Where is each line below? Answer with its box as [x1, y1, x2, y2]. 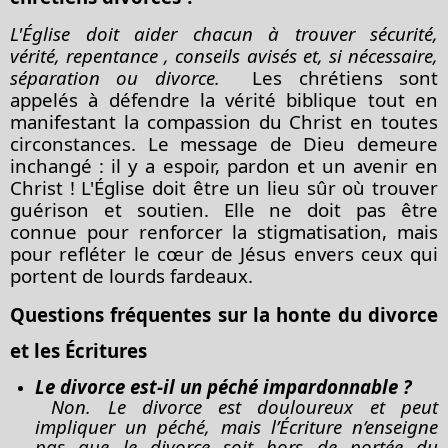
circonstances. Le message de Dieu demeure [10, 130, 438, 156]
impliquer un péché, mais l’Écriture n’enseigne [35, 413, 438, 439]
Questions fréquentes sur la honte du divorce [10, 301, 438, 327]
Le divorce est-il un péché [35, 373, 263, 399]
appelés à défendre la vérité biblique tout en [10, 86, 438, 112]
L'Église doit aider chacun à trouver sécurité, [10, 20, 438, 46]
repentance [66, 42, 159, 68]
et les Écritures [10, 337, 147, 363]
